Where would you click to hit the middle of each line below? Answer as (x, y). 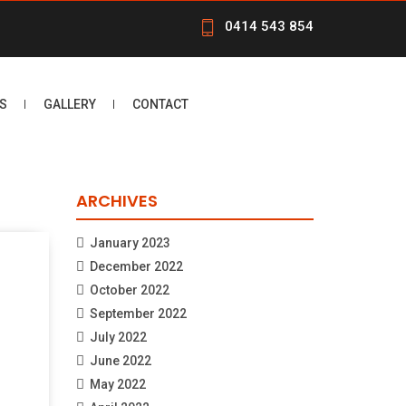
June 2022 (120, 360)
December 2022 (136, 266)
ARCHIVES (116, 200)
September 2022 (138, 313)
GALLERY (70, 104)
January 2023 (130, 242)
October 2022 (129, 290)
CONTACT (160, 104)
